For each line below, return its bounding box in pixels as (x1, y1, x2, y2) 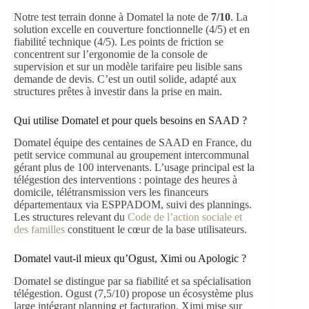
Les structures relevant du (14, 211, 128, 223)
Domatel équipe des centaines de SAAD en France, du (14, 137, 252, 149)
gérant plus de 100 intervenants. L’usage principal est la (14, 161, 255, 174)
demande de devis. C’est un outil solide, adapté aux (14, 72, 237, 85)
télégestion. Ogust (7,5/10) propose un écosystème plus (14, 288, 253, 300)
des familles (14, 223, 65, 236)
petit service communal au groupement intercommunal (14, 149, 249, 161)
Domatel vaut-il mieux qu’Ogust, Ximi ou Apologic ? (14, 252, 246, 265)
